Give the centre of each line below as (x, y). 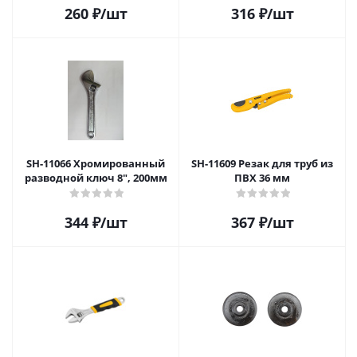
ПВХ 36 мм (262, 178)
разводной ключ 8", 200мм (96, 178)
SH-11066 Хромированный (50, 163)
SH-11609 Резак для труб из (215, 163)
